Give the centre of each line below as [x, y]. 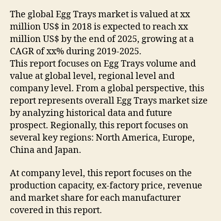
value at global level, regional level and [92, 76]
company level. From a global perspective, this [107, 88]
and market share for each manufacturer [95, 198]
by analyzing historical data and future [91, 113]
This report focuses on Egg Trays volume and [103, 64]
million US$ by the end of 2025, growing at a [102, 39]
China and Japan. [47, 150]
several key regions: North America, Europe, [102, 138]
